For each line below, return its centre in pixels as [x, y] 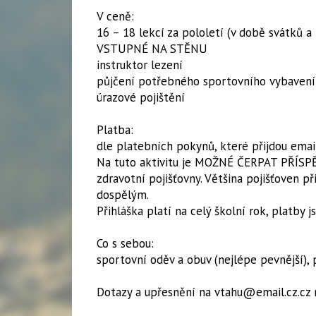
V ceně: [135, 16]
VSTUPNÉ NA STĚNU [152, 49]
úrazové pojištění [141, 97]
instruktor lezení [140, 65]
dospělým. [123, 195]
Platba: [115, 130]
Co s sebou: [132, 243]
